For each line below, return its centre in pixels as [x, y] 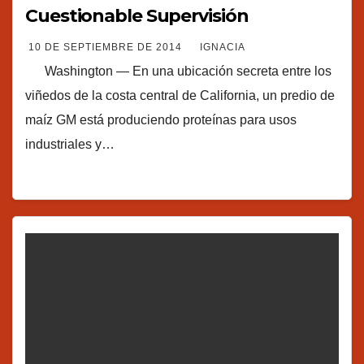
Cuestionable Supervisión [137, 15]
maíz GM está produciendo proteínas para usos [161, 119]
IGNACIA [223, 47]
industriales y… [70, 144]
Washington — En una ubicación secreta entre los [178, 71]
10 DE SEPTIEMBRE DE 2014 [107, 47]
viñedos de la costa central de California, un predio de [180, 95]
